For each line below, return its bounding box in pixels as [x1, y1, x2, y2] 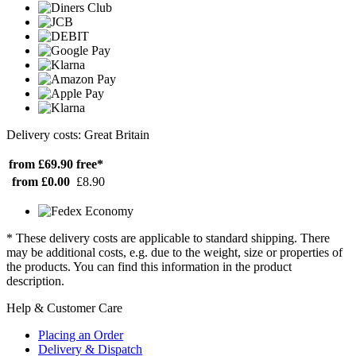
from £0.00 [12, 174, 70, 188]
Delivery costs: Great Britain [6, 127, 149, 141]
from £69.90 [9, 157, 73, 171]
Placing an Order [38, 327, 123, 342]
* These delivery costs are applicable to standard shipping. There [6, 230, 330, 245]
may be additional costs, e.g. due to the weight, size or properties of [6, 245, 342, 259]
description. [6, 273, 64, 288]
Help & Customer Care [6, 300, 122, 315]
